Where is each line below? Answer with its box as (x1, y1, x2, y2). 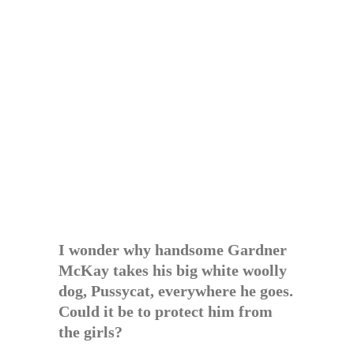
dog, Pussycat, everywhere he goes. (58, 282, 293, 299)
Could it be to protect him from (58, 303, 273, 320)
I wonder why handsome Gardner (58, 241, 287, 258)
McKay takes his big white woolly (58, 262, 287, 279)
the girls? (58, 323, 122, 341)
